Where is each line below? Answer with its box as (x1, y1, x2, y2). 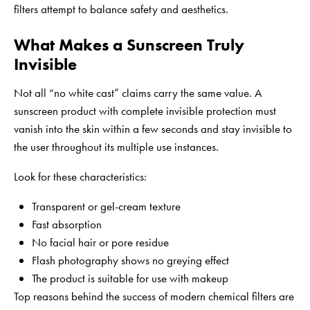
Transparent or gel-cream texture (31, 198, 181, 214)
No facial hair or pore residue (31, 234, 169, 250)
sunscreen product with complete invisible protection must (14, 102, 276, 118)
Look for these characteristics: (14, 168, 147, 184)
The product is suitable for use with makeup (31, 270, 228, 286)
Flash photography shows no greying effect (31, 252, 229, 268)
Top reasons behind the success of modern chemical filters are (14, 288, 294, 304)
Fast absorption (31, 216, 102, 232)
